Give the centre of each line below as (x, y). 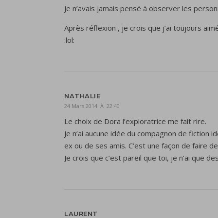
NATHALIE (82, 96)
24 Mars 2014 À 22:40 (92, 106)
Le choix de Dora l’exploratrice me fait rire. (135, 121)
